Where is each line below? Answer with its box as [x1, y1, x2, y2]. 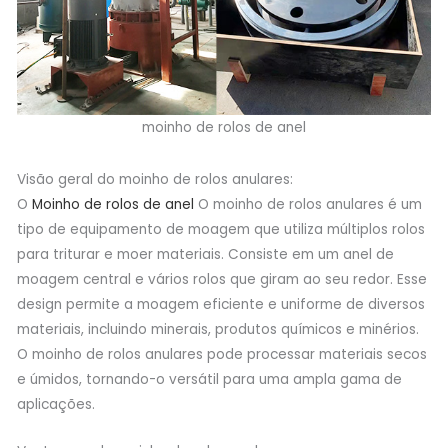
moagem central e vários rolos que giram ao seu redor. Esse [16, 270, 427, 290]
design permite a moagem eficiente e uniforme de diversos [16, 295, 425, 315]
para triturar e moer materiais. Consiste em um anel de [16, 245, 394, 265]
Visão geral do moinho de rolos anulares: [16, 170, 293, 190]
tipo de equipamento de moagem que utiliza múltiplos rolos [16, 220, 425, 240]
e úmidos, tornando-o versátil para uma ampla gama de [16, 370, 402, 390]
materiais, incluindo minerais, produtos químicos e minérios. [16, 320, 419, 340]
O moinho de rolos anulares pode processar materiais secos [16, 345, 427, 365]
